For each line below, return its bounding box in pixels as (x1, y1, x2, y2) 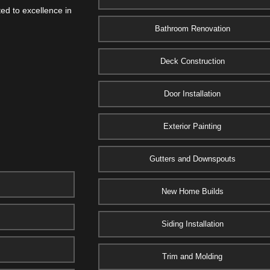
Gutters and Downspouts (149, 154, 236, 163)
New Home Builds (161, 187, 224, 196)
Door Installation (164, 89, 221, 98)
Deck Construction (160, 57, 225, 66)
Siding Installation (161, 219, 224, 228)
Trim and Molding (162, 252, 223, 261)
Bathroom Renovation (154, 24, 230, 33)
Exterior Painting (163, 122, 222, 131)
